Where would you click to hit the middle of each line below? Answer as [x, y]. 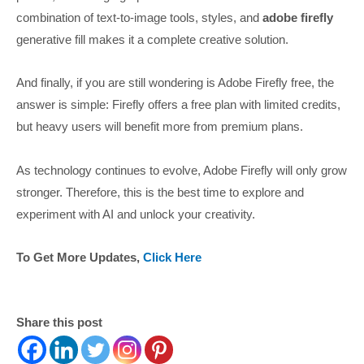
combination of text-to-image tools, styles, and [138, 17]
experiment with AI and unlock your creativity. [137, 214]
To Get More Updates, [80, 257]
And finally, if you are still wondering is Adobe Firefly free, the [175, 83]
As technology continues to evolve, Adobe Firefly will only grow [182, 170]
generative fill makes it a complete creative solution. [152, 39]
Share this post [59, 323]
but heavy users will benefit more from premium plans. [160, 127]
